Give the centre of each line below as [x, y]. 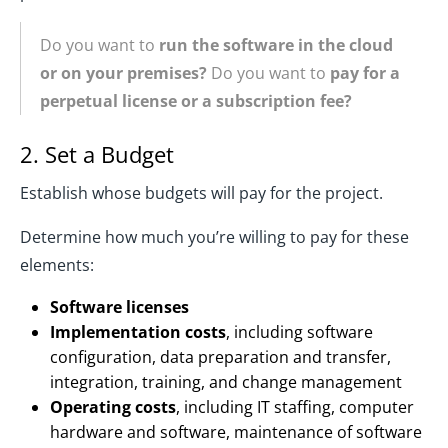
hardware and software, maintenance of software [236, 432]
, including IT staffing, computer [295, 407]
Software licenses [119, 307]
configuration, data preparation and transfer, [220, 357]
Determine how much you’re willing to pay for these [214, 237]
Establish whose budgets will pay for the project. [201, 193]
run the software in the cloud [276, 45]
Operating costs [113, 407]
